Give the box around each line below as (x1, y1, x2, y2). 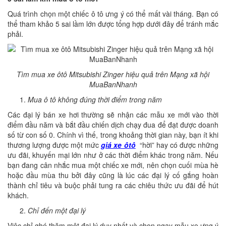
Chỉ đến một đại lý (28, 205, 86, 216)
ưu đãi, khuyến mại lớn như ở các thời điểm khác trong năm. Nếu (8, 150, 218, 160)
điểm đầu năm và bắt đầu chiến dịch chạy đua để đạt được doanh (8, 120, 218, 130)
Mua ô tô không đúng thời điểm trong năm (28, 94, 162, 105)
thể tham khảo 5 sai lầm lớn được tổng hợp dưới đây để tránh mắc (8, 19, 218, 29)
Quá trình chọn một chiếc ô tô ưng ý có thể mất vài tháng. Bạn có (8, 9, 218, 19)
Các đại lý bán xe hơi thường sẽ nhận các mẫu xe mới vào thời (8, 109, 218, 120)
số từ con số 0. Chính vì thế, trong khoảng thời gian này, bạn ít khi (8, 130, 218, 140)
